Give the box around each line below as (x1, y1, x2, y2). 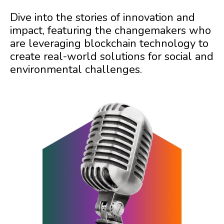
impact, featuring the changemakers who (10, 23, 211, 38)
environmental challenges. (10, 62, 142, 77)
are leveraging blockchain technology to (10, 36, 208, 51)
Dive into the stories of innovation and (10, 10, 195, 25)
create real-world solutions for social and (10, 49, 213, 64)
